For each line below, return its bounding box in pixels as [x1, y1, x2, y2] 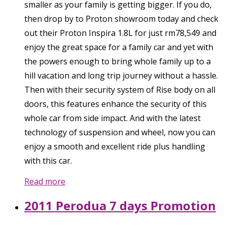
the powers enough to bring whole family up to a [24, 55, 211, 67]
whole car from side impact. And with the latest [24, 112, 201, 124]
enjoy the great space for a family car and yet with [24, 41, 213, 53]
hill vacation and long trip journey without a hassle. [24, 69, 218, 81]
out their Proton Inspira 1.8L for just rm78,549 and [24, 27, 216, 39]
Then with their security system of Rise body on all [24, 84, 215, 95]
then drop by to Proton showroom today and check [24, 13, 218, 24]
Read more [24, 175, 65, 187]
